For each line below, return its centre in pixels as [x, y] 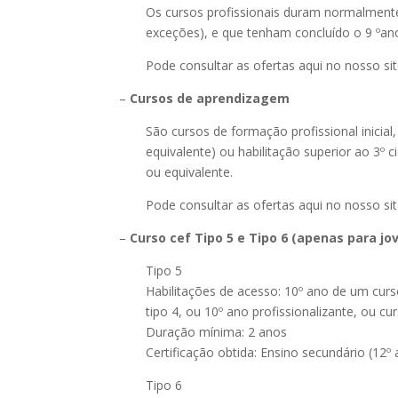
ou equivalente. [190, 172]
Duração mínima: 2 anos [217, 332]
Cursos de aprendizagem [210, 98]
